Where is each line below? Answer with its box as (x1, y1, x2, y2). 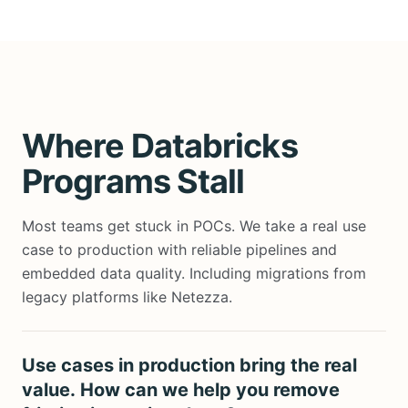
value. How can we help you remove (22, 378, 340, 401)
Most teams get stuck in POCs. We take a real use (22, 216, 366, 235)
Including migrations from (189, 263, 366, 282)
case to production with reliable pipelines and (22, 240, 337, 259)
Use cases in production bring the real (22, 353, 357, 376)
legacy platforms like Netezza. (22, 287, 232, 306)
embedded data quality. (22, 263, 189, 282)
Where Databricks (22, 125, 298, 166)
